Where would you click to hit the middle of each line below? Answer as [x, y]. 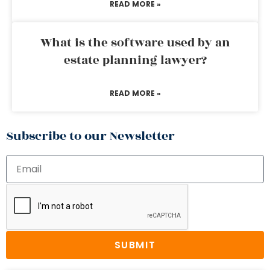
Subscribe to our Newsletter [90, 136]
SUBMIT [135, 245]
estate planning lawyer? [135, 60]
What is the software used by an [135, 43]
